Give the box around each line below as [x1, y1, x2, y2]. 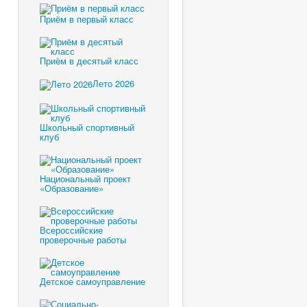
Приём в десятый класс [40, 54, 138, 68]
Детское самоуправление [40, 274, 145, 288]
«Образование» [40, 181, 103, 195]
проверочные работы [40, 232, 126, 246]
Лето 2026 [93, 77, 134, 90]
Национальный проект [40, 171, 131, 185]
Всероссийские [40, 223, 103, 236]
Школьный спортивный [40, 120, 134, 134]
